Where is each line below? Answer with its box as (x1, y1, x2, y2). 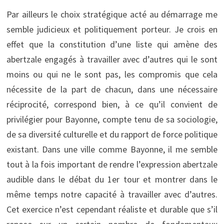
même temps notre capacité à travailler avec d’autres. (6, 188, 218, 200)
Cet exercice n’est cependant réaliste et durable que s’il (6, 203, 218, 215)
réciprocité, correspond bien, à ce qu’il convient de (6, 98, 218, 110)
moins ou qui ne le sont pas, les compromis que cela (6, 68, 218, 80)
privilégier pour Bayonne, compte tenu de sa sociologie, (6, 113, 218, 125)
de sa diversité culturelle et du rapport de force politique (6, 128, 218, 140)
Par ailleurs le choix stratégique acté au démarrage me (6, 8, 218, 20)
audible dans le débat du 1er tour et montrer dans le (6, 173, 218, 185)
